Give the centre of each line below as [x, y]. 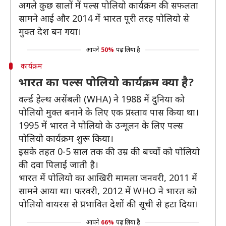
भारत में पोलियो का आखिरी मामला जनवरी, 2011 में [108, 178]
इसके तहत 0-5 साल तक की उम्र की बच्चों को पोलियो [109, 151]
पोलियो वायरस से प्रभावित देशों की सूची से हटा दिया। [108, 204]
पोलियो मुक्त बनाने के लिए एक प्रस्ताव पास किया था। [109, 112]
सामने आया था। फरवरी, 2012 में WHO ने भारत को [108, 191]
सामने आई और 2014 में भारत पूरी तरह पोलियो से [104, 18]
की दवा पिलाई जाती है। [59, 164]
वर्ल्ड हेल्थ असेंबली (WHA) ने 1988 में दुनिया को [102, 99]
